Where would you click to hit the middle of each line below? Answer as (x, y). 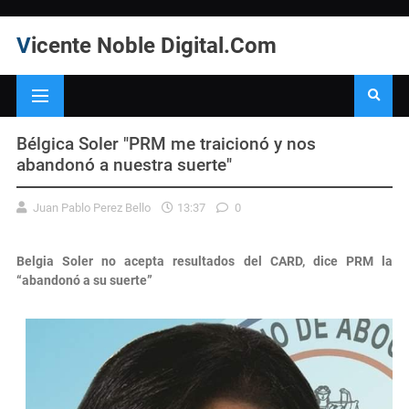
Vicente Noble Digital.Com (154, 46)
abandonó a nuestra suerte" (124, 164)
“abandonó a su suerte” (84, 280)
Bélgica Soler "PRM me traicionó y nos (166, 143)
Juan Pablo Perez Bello (92, 207)
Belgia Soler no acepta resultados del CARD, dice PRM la (204, 261)
